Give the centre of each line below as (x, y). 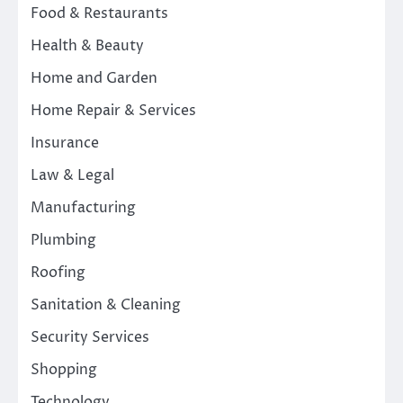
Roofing (58, 272)
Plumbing (63, 240)
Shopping (64, 369)
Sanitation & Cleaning (106, 304)
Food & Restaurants (99, 13)
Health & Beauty (87, 45)
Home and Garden (94, 78)
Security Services (90, 337)
